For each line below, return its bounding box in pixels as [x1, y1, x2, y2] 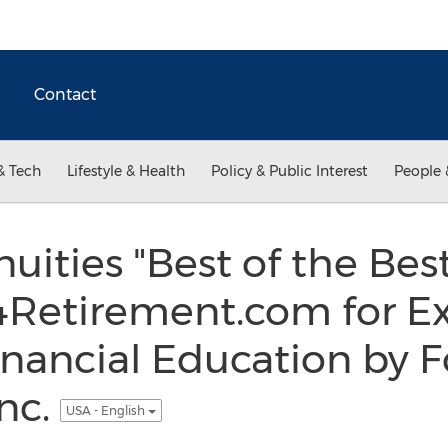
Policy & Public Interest [211, 162, 368, 180]
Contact [34, 85, 96, 104]
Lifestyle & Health [67, 162, 185, 180]
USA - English [65, 402, 148, 418]
